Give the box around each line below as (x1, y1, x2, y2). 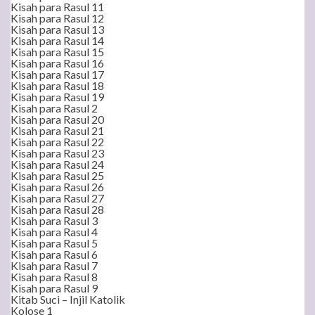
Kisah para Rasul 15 (11, 45, 104, 58)
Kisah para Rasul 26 (11, 180, 104, 193)
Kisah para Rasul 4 (11, 225, 98, 238)
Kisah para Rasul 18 (11, 79, 104, 92)
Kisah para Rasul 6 (11, 247, 98, 261)
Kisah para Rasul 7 (11, 259, 98, 272)
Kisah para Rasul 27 (11, 191, 104, 205)
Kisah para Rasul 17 (11, 67, 104, 81)
